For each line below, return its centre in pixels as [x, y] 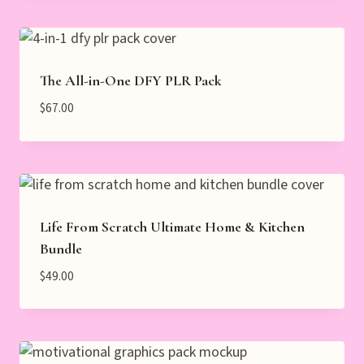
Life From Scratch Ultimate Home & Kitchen [172, 226]
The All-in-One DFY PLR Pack [131, 80]
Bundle [61, 248]
